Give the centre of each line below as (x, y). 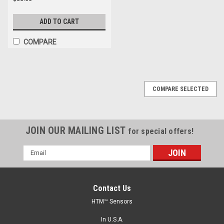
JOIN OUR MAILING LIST (77, 130)
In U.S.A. (112, 219)
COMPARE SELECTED (180, 89)
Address (36, 160)
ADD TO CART (59, 21)
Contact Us (112, 188)
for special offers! (161, 131)
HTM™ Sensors (112, 201)
